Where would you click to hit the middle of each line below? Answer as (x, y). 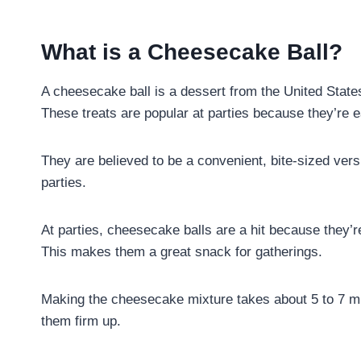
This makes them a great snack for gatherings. (182, 251)
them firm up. (81, 321)
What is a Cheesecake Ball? (192, 52)
